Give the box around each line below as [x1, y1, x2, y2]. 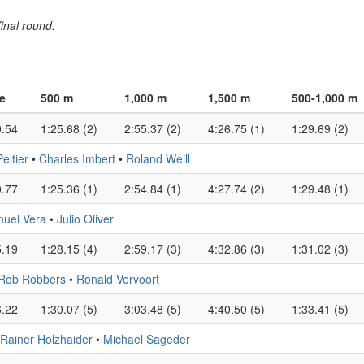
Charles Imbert [39, 150, 115, 167]
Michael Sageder [103, 331, 190, 347]
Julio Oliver [57, 210, 114, 227]
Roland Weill [126, 150, 190, 167]
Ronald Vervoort [76, 271, 159, 287]
